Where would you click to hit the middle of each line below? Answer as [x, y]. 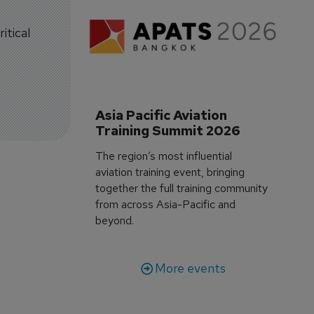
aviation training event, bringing [170, 172]
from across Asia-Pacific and [166, 204]
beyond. [115, 220]
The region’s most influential [164, 156]
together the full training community [182, 188]
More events [190, 268]
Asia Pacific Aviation [163, 115]
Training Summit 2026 [168, 130]
